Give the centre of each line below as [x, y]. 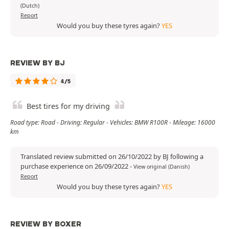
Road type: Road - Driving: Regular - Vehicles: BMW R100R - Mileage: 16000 [113, 123]
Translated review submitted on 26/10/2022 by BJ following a [112, 157]
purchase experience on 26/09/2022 [75, 166]
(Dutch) [30, 6]
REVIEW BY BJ [38, 63]
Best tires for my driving [68, 106]
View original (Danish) [162, 167]
